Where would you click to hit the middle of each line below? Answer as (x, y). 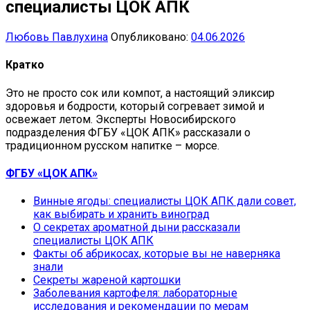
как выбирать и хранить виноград (121, 215)
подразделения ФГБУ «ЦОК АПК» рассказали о (128, 132)
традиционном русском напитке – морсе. (112, 145)
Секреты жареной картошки (107, 280)
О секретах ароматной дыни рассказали (137, 228)
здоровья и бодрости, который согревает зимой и (135, 106)
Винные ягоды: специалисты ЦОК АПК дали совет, (165, 201)
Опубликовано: (151, 37)
